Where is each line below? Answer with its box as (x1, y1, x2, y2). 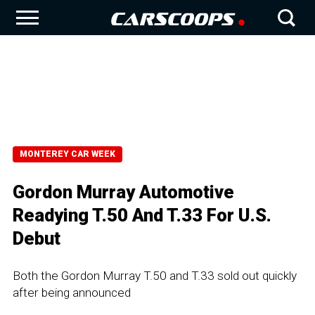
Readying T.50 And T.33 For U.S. (13, 205, 271, 226)
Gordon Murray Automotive (13, 181, 234, 202)
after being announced (13, 285, 131, 300)
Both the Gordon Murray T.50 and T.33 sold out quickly (13, 269, 297, 283)
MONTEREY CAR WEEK (20, 149, 115, 159)
